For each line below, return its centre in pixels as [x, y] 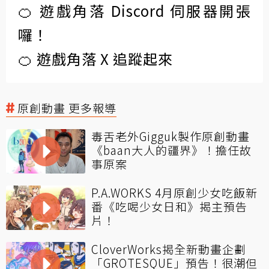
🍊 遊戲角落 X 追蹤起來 [95, 58]
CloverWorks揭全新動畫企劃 [169, 249]
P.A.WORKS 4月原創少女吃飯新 [174, 192]
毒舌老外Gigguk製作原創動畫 [171, 136]
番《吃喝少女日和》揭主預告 [169, 206]
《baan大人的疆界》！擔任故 [171, 150]
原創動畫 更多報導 [67, 107]
